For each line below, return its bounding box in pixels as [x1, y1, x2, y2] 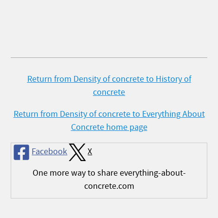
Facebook [32, 146, 68, 157]
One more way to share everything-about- [32, 167, 186, 179]
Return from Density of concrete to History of [27, 73, 191, 85]
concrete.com [84, 180, 134, 192]
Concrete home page [71, 122, 147, 133]
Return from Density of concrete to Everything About [13, 109, 205, 120]
